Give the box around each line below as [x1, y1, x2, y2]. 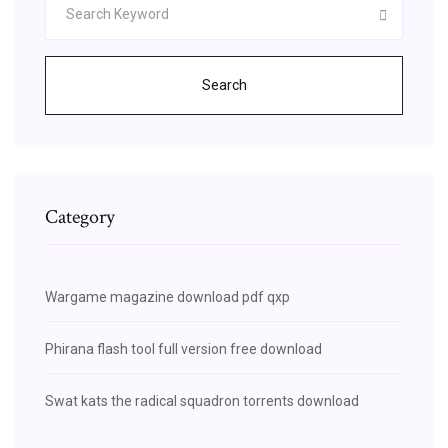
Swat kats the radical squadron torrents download [45, 392, 359, 409]
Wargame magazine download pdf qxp [45, 288, 290, 305]
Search [201, 76, 247, 93]
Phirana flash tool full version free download [45, 340, 322, 357]
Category [45, 203, 115, 230]
